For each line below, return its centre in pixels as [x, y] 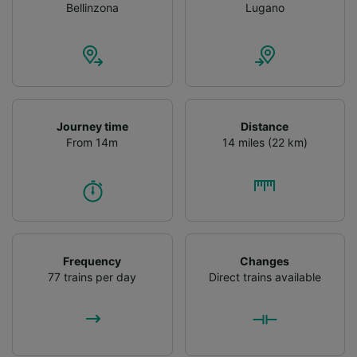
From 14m [92, 142]
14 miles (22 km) [265, 142]
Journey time [92, 126]
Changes [265, 261]
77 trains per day [92, 277]
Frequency [92, 261]
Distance [265, 126]
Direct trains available [265, 277]
